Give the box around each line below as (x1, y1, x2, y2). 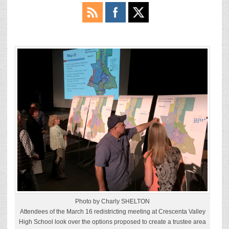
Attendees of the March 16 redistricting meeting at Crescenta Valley (19, 208, 205, 216)
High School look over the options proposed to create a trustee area (19, 218, 207, 226)
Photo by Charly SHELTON (75, 198, 150, 205)
